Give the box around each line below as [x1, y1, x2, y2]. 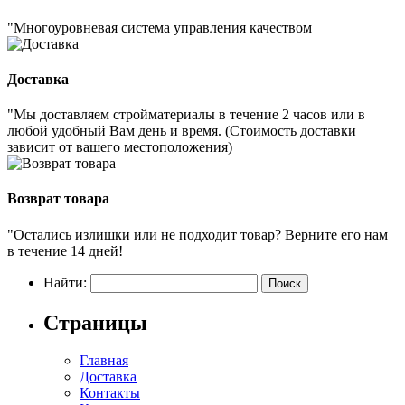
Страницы [43, 310, 147, 334]
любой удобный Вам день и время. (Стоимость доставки [7, 123, 356, 139]
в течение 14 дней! [7, 242, 123, 259]
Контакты [80, 385, 140, 401]
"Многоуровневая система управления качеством [7, 19, 312, 35]
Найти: [43, 274, 87, 290]
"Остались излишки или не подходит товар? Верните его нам [7, 226, 388, 242]
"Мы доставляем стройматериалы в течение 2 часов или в [7, 107, 365, 123]
